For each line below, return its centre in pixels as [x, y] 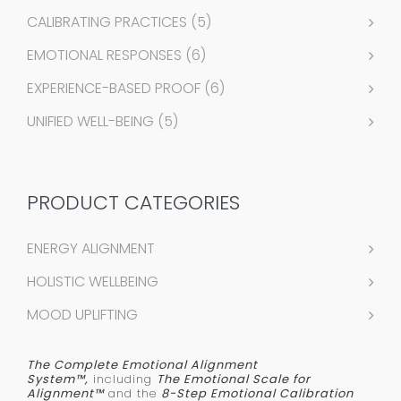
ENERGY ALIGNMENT [91, 249]
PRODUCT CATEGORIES [133, 203]
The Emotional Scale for [234, 380]
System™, [58, 380]
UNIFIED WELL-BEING [90, 122]
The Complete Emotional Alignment [142, 365]
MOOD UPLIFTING [82, 315]
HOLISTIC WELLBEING [93, 282]
